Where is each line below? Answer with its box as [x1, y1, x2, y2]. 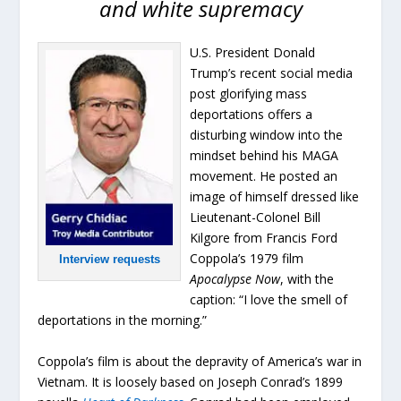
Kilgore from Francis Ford [190, 229, 338, 247]
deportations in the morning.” [38, 311, 208, 329]
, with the [280, 270, 335, 288]
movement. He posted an [190, 167, 338, 185]
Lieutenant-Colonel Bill [190, 209, 321, 226]
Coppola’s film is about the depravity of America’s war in [38, 352, 363, 370]
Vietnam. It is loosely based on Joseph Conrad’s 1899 [38, 372, 344, 390]
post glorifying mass [190, 85, 308, 103]
